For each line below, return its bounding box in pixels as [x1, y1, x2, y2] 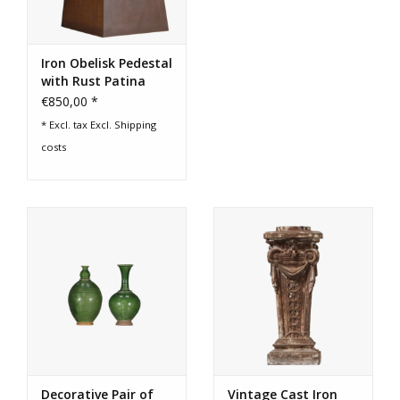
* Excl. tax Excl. [41, 118, 114, 132]
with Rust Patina [41, 72, 146, 90]
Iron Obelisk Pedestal [41, 54, 172, 72]
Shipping [114, 118, 156, 132]
